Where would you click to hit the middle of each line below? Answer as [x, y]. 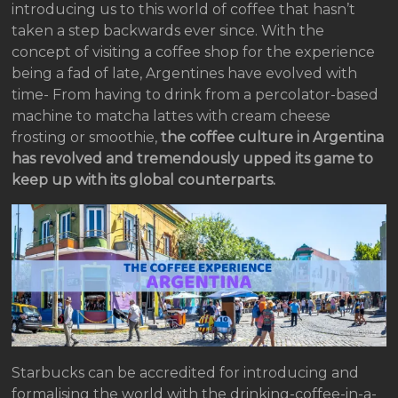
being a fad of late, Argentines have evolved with [185, 73]
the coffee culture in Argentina [273, 137]
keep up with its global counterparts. [144, 180]
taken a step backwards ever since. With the [168, 31]
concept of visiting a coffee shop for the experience [194, 52]
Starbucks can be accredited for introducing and [186, 373]
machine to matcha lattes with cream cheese [171, 116]
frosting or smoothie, [87, 137]
